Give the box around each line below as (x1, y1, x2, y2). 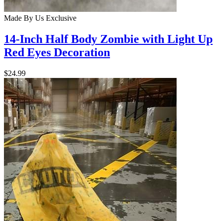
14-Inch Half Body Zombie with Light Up (4, 33, 213, 46)
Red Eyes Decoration (4, 46, 110, 59)
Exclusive (44, 14, 76, 23)
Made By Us (4, 14, 44, 23)
